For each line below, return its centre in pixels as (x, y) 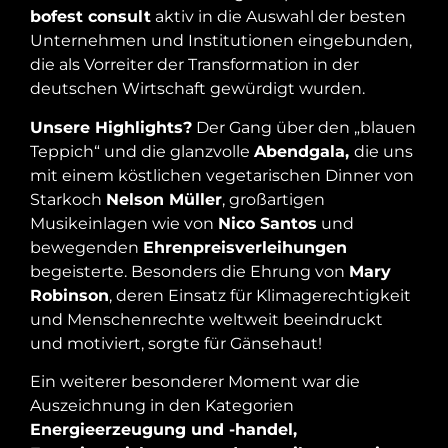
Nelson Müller (164, 199)
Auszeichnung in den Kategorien (162, 405)
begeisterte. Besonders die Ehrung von (189, 271)
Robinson (69, 295)
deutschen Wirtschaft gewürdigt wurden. (197, 89)
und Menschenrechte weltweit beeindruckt (206, 319)
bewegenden (86, 247)
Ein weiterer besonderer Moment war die (195, 381)
